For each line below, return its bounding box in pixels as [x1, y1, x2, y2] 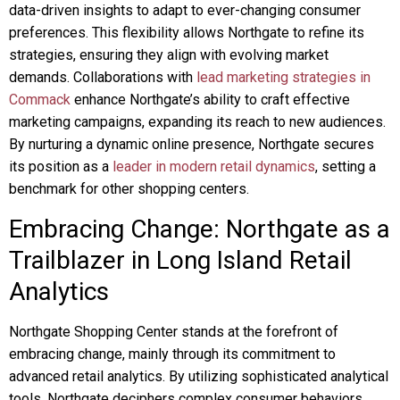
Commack [9, 91, 71, 108]
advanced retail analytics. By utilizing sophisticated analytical [9, 368, 388, 385]
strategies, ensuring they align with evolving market [9, 46, 329, 63]
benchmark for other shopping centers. [9, 180, 249, 197]
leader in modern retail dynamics [112, 158, 315, 175]
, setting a [315, 158, 376, 175]
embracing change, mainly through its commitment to [9, 346, 336, 362]
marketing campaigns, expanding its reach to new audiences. [9, 113, 386, 130]
